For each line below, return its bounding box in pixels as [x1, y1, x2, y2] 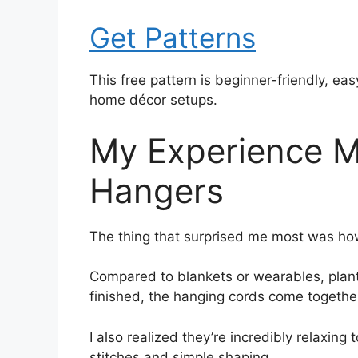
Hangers [89, 169, 224, 211]
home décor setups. [89, 92, 217, 109]
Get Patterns [89, 21, 256, 55]
